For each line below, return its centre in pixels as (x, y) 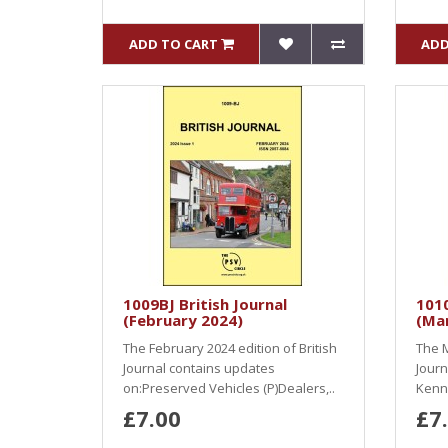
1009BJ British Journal (205, 304)
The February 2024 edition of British (230, 348)
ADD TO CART (173, 44)
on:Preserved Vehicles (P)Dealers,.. (229, 388)
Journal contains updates (199, 368)
